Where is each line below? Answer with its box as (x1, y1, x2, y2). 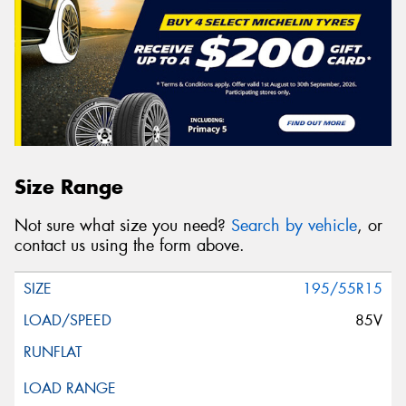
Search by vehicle (231, 214, 357, 237)
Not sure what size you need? (14, 214, 231, 237)
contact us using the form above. (14, 234, 245, 256)
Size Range (14, 173, 123, 199)
